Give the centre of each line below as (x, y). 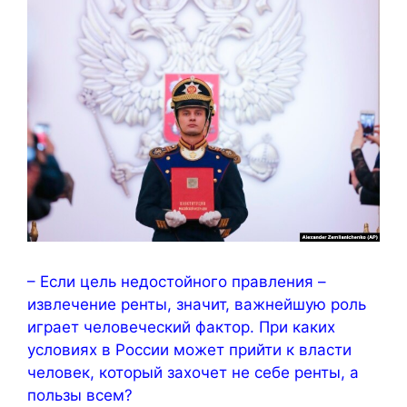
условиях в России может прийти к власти (189, 350)
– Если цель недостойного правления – (177, 282)
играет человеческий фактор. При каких (181, 327)
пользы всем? (80, 395)
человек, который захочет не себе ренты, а (193, 372)
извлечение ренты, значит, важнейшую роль (197, 304)
